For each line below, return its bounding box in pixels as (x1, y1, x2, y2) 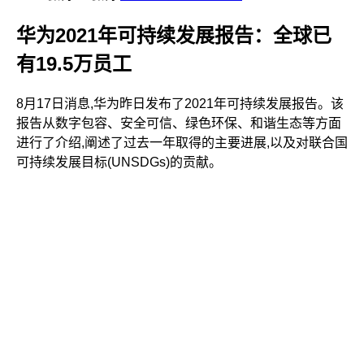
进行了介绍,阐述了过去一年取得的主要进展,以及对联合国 (16, 135, 348, 149)
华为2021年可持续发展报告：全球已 (16, 24, 331, 46)
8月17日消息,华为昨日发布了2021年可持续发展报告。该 (16, 96, 344, 110)
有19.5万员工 (16, 52, 132, 75)
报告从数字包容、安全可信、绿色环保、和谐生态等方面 (16, 115, 341, 130)
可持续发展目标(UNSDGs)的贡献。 (16, 154, 222, 169)
